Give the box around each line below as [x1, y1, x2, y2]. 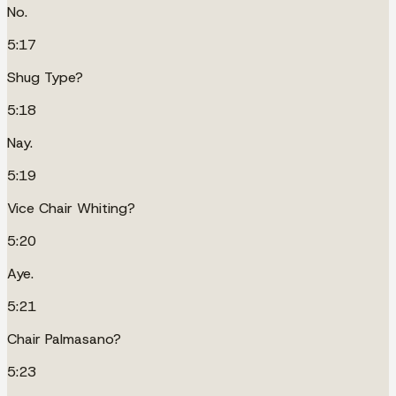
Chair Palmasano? [7, 329, 121, 348]
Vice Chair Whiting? [7, 198, 135, 217]
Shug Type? [7, 67, 83, 87]
